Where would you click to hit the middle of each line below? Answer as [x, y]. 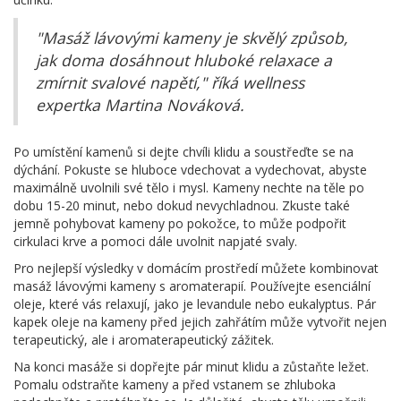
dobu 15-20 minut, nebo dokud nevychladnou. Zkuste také [182, 205]
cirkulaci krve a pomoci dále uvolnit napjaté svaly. [155, 241]
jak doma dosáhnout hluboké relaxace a [184, 60]
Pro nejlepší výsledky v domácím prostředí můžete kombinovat [196, 268]
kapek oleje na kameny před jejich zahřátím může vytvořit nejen [200, 321]
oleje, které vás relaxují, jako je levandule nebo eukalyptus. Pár [195, 303]
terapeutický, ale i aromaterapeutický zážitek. [144, 339]
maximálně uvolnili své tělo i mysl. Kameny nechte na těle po [189, 187]
